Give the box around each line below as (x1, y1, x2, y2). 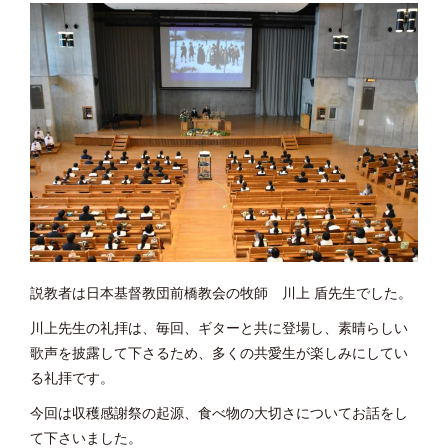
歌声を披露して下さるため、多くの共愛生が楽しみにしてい (30, 347, 408, 362)
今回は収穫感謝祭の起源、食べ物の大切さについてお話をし (30, 407, 408, 422)
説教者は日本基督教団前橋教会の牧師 (30, 287, 282, 302)
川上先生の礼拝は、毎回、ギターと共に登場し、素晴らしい (30, 322, 408, 337)
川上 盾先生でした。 (282, 287, 412, 302)
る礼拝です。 (30, 372, 114, 387)
